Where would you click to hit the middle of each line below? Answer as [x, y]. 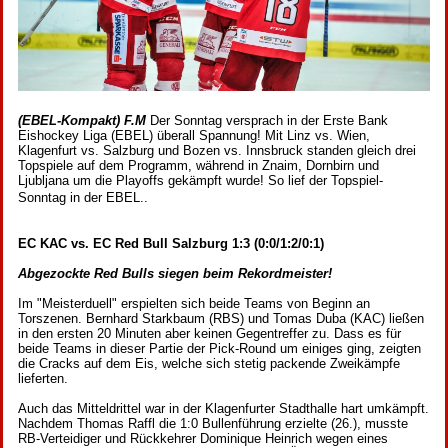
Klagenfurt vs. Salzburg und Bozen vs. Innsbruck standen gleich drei [217, 151]
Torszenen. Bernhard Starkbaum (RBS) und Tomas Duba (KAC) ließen [221, 319]
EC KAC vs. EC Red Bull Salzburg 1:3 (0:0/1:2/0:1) [171, 244]
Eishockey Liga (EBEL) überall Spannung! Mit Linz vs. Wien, [194, 136]
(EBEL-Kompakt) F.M [84, 121]
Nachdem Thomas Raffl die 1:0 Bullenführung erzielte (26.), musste [213, 424]
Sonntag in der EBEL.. [83, 198]
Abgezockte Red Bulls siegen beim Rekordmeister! [175, 274]
